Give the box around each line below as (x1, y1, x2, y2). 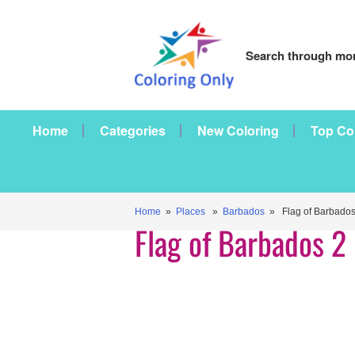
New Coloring (197, 121, 279, 139)
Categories (100, 121, 166, 139)
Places (176, 206, 205, 217)
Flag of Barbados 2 (135, 219, 346, 266)
